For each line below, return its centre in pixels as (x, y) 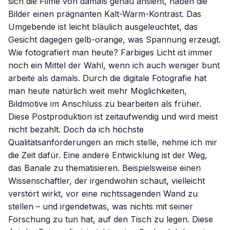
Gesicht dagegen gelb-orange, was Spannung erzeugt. (114, 40)
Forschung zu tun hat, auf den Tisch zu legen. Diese (111, 219)
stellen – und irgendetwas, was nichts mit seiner (101, 206)
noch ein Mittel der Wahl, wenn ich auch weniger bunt (114, 65)
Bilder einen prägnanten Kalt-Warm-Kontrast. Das (105, 14)
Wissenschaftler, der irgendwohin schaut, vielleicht (107, 181)
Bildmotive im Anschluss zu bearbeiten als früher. (105, 104)
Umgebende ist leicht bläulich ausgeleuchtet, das (103, 27)
